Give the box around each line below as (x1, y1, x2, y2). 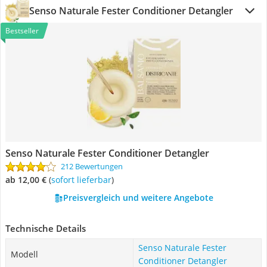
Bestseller (5, 26, 39, 36)
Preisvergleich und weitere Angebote (63, 192, 213, 203)
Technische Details (5, 222, 86, 234)
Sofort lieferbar (55, 174, 111, 185)
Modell (11, 249, 38, 260)
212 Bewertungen (61, 161, 123, 172)
